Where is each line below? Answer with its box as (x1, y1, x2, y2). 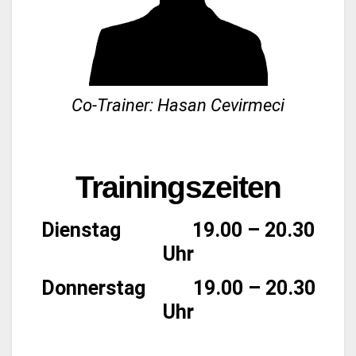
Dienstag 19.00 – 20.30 (41, 218, 315, 242)
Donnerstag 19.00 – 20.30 (41, 276, 315, 300)
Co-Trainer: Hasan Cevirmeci (72, 95, 284, 115)
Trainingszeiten (75, 169, 281, 204)
